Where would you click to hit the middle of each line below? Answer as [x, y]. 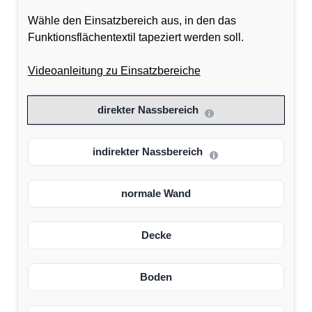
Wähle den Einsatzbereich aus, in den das [132, 21]
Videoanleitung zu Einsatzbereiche [114, 71]
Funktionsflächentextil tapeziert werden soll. [135, 38]
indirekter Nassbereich [149, 152]
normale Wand [156, 194]
